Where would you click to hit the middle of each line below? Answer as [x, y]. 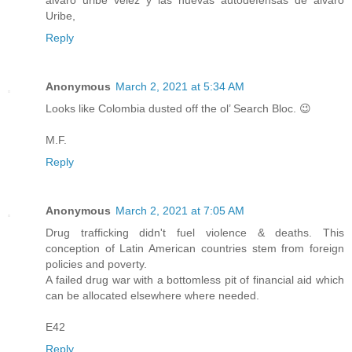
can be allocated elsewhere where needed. [152, 295]
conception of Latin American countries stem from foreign [195, 248]
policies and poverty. [96, 264]
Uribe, [60, 15]
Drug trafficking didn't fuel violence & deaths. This [195, 232]
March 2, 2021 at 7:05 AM [180, 210]
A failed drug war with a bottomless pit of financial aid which [195, 279]
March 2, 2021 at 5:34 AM [180, 86]
